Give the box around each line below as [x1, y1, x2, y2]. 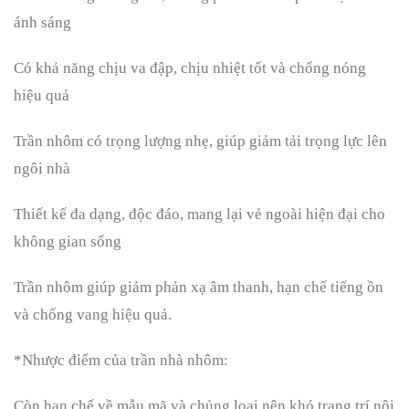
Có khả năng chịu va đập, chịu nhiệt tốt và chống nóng [14, 59, 366, 78]
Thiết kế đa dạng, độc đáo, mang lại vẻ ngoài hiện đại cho [14, 205, 385, 224]
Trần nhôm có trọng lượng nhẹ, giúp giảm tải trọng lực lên [14, 132, 387, 151]
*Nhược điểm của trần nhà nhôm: [14, 351, 228, 370]
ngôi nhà [14, 160, 70, 178]
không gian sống [14, 233, 121, 251]
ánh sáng [14, 14, 71, 32]
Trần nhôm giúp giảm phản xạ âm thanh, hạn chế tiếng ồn [14, 278, 383, 297]
